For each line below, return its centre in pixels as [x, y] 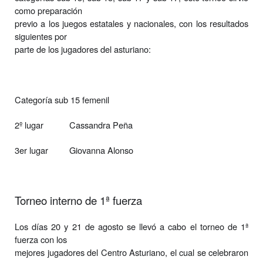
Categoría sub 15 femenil [62, 99]
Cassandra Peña [101, 124]
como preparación [48, 10]
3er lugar [31, 150]
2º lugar [30, 124]
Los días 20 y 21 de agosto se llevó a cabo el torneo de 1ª [131, 226]
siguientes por [41, 36]
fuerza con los [41, 239]
